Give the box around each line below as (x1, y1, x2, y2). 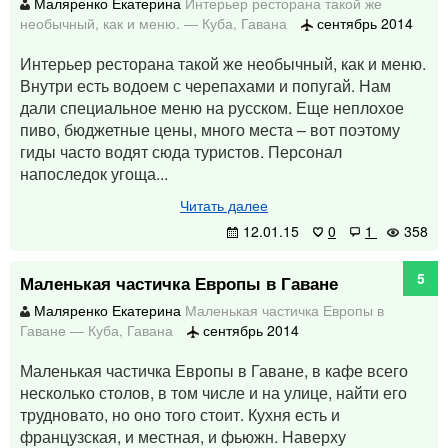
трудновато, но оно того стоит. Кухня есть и (20, 403, 340, 426)
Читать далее (180, 195, 268, 215)
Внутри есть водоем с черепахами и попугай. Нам (20, 74, 391, 97)
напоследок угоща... (20, 162, 168, 185)
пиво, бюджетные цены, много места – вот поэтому (20, 118, 400, 141)
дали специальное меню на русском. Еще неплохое (20, 96, 404, 119)
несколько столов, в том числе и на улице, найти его (20, 381, 407, 404)
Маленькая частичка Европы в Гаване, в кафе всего (20, 359, 408, 382)
